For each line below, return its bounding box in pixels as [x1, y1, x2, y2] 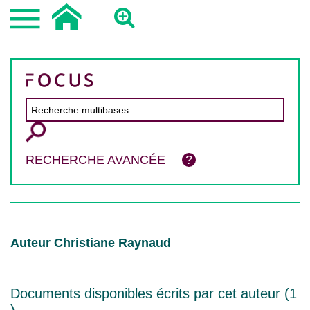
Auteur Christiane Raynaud [10, 236, 171, 250]
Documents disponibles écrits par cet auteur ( [10, 286, 289, 301]
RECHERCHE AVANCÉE [26, 153, 165, 167]
